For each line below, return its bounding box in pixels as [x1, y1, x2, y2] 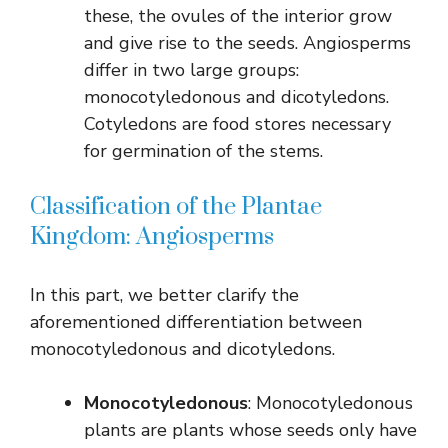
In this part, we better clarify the [30, 282, 299, 307]
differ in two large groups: [84, 57, 299, 82]
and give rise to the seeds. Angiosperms [84, 30, 411, 55]
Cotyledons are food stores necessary [84, 111, 391, 136]
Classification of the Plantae [30, 191, 322, 222]
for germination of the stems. [84, 138, 323, 163]
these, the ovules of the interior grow [84, 3, 392, 28]
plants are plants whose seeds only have [84, 417, 417, 442]
